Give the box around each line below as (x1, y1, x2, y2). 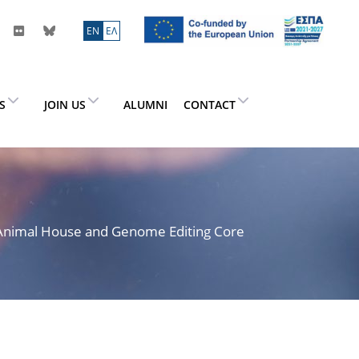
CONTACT (184, 96, 236, 112)
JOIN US (43, 96, 86, 112)
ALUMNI (123, 96, 167, 112)
